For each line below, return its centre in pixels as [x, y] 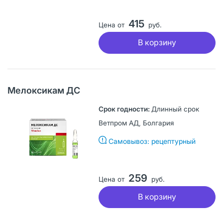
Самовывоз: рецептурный [152, 141]
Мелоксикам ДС [44, 90]
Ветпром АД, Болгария [136, 123]
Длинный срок [175, 109]
